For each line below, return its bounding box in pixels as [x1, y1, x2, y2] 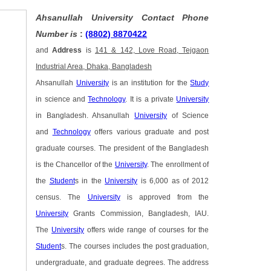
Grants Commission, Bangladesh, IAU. [68, 210, 209, 218]
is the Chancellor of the [36, 161, 115, 169]
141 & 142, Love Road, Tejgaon [95, 47, 209, 54]
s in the [74, 177, 105, 185]
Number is [36, 29, 80, 39]
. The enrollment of [146, 161, 209, 169]
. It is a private [125, 96, 177, 103]
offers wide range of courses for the [84, 226, 209, 234]
